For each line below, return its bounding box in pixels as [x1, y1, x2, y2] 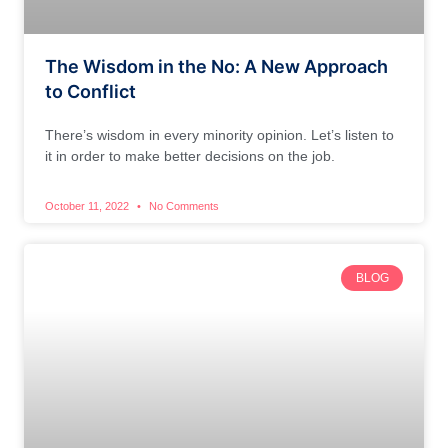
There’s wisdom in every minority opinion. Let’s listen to [45, 126, 394, 143]
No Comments [146, 199, 219, 212]
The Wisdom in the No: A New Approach [45, 55, 388, 77]
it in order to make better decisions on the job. [45, 147, 335, 164]
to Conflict [45, 80, 136, 102]
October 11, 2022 [45, 199, 132, 212]
